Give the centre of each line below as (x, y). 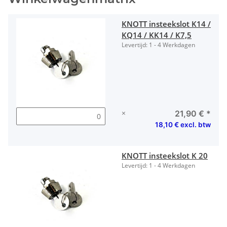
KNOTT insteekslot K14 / (166, 24)
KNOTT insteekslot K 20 (165, 156)
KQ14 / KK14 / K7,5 (157, 35)
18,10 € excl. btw (183, 125)
